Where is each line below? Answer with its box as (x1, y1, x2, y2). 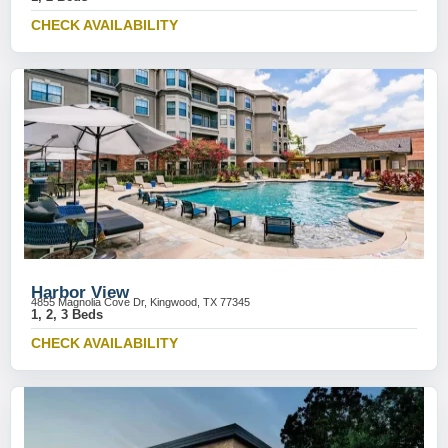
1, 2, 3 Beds (31, 307, 103, 322)
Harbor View (31, 283, 129, 302)
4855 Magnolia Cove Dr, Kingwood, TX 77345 (31, 296, 250, 308)
